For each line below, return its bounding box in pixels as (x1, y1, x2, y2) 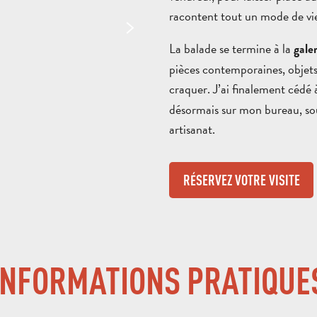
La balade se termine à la (169, 38, 294, 58)
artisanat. (169, 119, 215, 139)
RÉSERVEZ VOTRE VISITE (183, 171, 300, 188)
